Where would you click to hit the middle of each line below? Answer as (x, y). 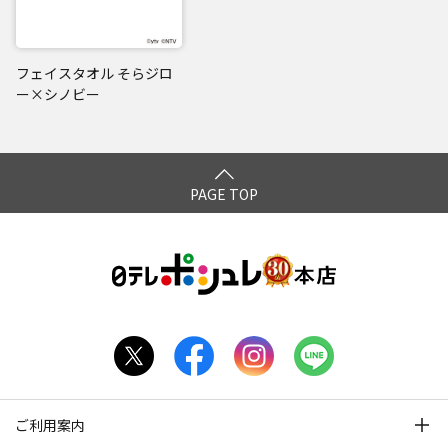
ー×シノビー (58, 93)
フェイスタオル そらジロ (94, 72)
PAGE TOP (224, 193)
